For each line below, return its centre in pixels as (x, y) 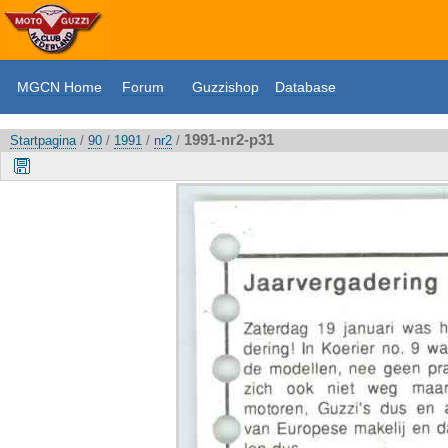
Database (305, 87)
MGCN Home (59, 87)
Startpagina (43, 140)
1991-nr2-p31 (229, 139)
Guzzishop (225, 87)
